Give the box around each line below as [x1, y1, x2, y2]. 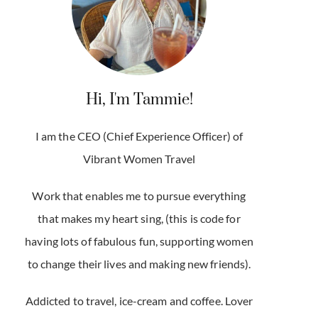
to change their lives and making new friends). [27, 257, 251, 271]
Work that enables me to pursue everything [32, 189, 246, 203]
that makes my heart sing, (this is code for [38, 212, 241, 226]
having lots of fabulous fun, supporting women [25, 234, 253, 248]
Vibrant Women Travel [82, 152, 195, 166]
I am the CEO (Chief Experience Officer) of [35, 129, 243, 143]
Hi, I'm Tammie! [85, 90, 193, 110]
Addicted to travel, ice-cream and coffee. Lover [25, 294, 253, 308]
